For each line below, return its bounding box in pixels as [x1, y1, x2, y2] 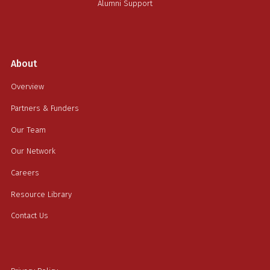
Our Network [10, 146, 55, 156]
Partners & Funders [10, 103, 79, 113]
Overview [10, 82, 44, 92]
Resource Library [10, 189, 72, 199]
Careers [10, 168, 39, 177]
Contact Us [10, 211, 48, 221]
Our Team [10, 125, 46, 134]
